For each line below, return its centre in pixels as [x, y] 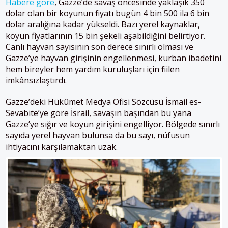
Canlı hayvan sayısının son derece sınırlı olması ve [99, 47]
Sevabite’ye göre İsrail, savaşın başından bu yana [98, 113]
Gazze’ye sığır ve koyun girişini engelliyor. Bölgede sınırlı [113, 124]
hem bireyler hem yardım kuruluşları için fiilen [93, 69]
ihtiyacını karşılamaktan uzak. [62, 146]
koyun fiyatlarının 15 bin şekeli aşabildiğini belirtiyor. [105, 35]
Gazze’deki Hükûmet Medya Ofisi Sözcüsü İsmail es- [103, 102]
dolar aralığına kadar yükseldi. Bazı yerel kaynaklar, [103, 24]
